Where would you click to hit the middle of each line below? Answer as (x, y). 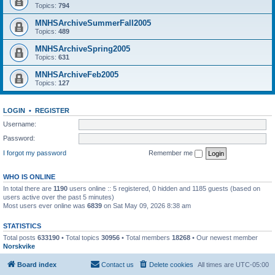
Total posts (20, 237)
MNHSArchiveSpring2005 (83, 49)
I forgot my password (35, 153)
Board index (37, 265)
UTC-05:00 (252, 265)
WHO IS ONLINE (29, 176)
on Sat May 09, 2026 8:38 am (146, 205)
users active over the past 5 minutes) (59, 197)
